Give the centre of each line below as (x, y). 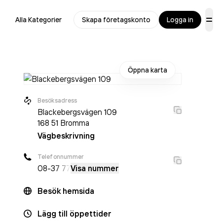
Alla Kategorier (38, 20)
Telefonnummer (61, 157)
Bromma (75, 123)
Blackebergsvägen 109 (77, 112)
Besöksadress (57, 100)
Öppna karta (147, 70)
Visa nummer (95, 168)
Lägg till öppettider (74, 214)
